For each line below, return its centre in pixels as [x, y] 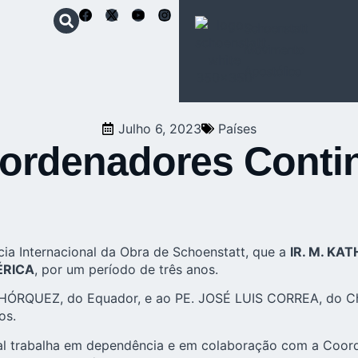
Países [237, 129]
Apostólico [272, 71]
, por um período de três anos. [126, 269]
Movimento [274, 50]
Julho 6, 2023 [160, 129]
